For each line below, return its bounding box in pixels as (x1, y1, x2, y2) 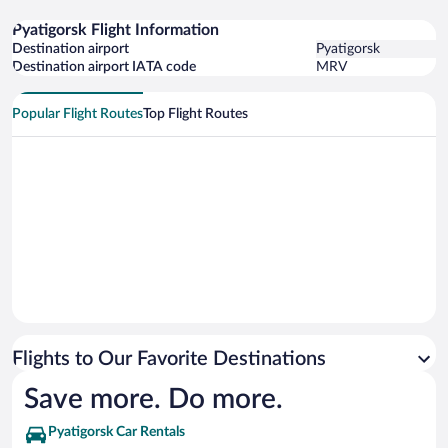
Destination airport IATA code (12, 59, 196, 74)
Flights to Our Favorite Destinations (12, 348, 326, 369)
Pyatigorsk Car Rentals (48, 424, 185, 439)
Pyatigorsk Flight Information (12, 21, 219, 38)
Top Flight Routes (143, 106, 248, 121)
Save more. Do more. (24, 384, 283, 413)
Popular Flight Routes (12, 106, 143, 121)
